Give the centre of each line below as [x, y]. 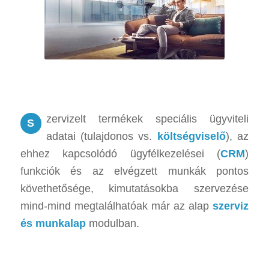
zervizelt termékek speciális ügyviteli [147, 119]
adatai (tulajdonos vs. [101, 137]
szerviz [231, 206]
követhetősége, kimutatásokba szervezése [134, 189]
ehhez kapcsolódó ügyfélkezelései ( [120, 154]
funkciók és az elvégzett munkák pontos [134, 171]
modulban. [112, 224]
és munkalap [53, 224]
